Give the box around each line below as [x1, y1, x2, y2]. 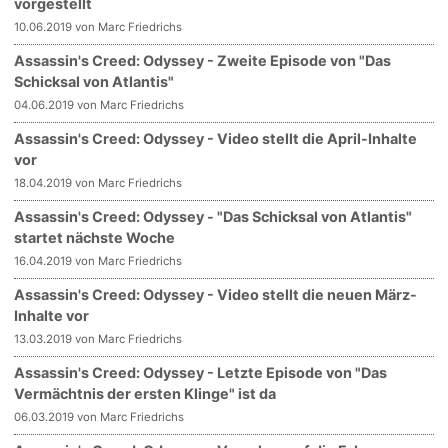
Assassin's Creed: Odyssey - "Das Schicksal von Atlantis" [14, 208, 413, 226]
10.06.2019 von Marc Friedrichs [14, 20, 183, 35]
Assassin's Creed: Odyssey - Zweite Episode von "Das [14, 52, 392, 70]
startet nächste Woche [14, 229, 176, 247]
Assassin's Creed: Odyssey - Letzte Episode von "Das [14, 364, 388, 382]
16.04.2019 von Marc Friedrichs [14, 254, 183, 269]
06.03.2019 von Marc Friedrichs [14, 410, 185, 425]
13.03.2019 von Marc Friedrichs [14, 332, 183, 347]
